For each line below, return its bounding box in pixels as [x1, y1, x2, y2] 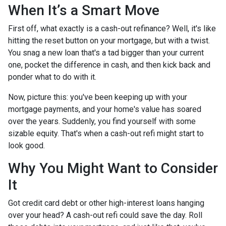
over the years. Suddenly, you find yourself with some [8, 117, 196, 126]
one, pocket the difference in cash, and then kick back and [8, 60, 210, 70]
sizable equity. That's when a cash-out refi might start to [8, 129, 204, 138]
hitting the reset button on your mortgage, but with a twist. [8, 36, 210, 45]
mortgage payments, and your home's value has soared [8, 104, 201, 114]
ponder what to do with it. [8, 72, 96, 82]
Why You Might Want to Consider [8, 160, 218, 177]
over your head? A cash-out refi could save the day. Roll [8, 210, 202, 220]
